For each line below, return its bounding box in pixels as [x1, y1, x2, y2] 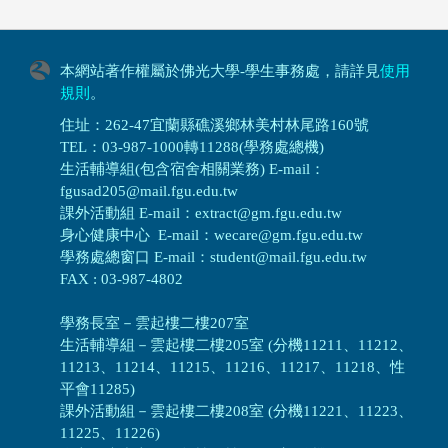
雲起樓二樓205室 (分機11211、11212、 [150, 337, 413, 354]
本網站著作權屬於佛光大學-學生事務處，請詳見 [60, 63, 380, 80]
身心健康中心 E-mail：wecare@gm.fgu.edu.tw [60, 227, 363, 244]
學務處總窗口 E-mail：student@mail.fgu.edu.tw [60, 249, 367, 266]
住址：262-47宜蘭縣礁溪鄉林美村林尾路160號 [60, 117, 369, 134]
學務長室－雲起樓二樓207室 [60, 315, 253, 332]
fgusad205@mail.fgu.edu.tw [60, 183, 238, 200]
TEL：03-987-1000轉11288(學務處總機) [60, 139, 324, 156]
